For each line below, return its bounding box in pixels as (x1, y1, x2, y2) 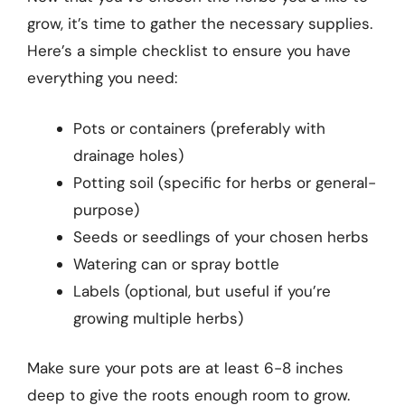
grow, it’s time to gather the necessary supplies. (27, 14, 372, 34)
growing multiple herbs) (73, 307, 243, 328)
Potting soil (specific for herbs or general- (73, 172, 376, 193)
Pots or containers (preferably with (73, 118, 325, 138)
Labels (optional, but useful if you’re (73, 280, 331, 301)
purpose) (73, 199, 139, 220)
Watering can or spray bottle (73, 253, 279, 274)
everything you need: (27, 68, 177, 89)
